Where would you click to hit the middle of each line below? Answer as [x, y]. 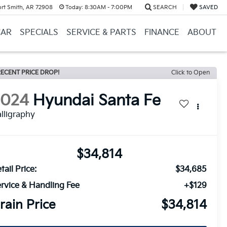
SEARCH [165, 7]
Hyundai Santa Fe [97, 101]
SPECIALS [39, 33]
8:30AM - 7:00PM [107, 7]
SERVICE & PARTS [101, 33]
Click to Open [191, 73]
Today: [74, 7]
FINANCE [162, 33]
